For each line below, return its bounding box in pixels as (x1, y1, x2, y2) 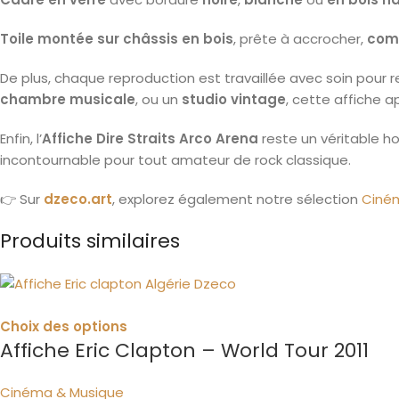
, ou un (135, 90, 182, 109)
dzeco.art (44, 190, 112, 208)
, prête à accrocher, (233, 29, 367, 48)
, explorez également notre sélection (112, 190, 362, 208)
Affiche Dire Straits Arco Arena (42, 129, 258, 148)
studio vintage (182, 90, 286, 109)
